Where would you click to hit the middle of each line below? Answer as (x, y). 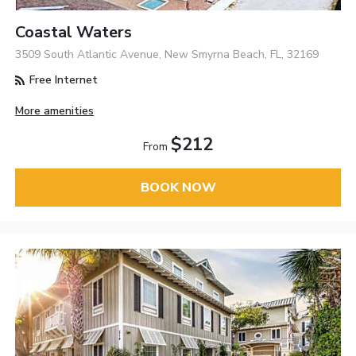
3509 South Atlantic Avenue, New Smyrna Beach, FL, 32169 (167, 55)
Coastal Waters (74, 33)
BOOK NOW (178, 187)
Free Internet (62, 80)
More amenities (55, 110)
